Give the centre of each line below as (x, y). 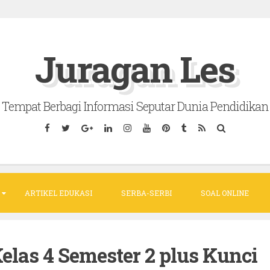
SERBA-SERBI (146, 193)
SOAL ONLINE (225, 193)
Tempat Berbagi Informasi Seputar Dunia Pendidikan (135, 106)
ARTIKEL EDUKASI (58, 193)
